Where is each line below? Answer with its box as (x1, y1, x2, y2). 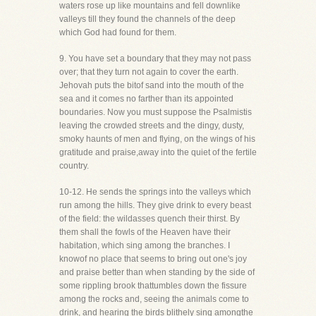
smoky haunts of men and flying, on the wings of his (59, 134, 255, 144)
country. (59, 161, 89, 171)
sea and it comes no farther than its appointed (59, 94, 233, 104)
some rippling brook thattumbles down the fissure (59, 281, 247, 291)
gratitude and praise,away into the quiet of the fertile (59, 147, 257, 157)
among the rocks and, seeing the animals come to (59, 294, 249, 304)
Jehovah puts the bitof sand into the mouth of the (59, 80, 244, 90)
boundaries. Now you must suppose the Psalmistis (59, 107, 252, 117)
